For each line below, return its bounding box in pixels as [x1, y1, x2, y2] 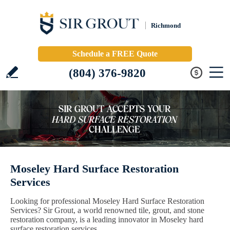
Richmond [151, 22, 181, 29]
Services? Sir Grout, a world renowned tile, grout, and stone [10, 206, 204, 215]
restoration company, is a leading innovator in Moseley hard [10, 215, 203, 224]
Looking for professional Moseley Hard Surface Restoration [10, 197, 204, 205]
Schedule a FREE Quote [72, 49, 158, 58]
